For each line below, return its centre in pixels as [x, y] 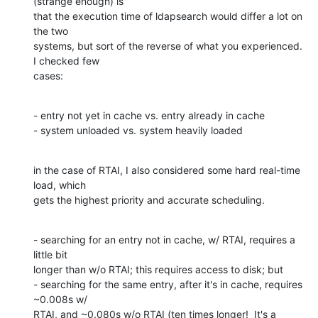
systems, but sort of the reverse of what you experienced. [168, 45]
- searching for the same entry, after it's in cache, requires [168, 284]
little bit [52, 254]
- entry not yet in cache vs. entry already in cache [149, 115]
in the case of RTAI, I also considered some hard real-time [167, 170]
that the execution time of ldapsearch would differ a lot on [168, 16]
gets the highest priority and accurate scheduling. [149, 199]
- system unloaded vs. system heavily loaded [138, 130]
